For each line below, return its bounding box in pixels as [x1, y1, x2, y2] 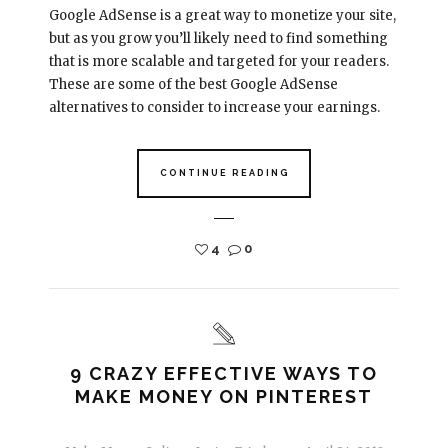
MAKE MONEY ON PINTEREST [74, 385, 373, 407]
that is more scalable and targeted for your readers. [48, 52, 389, 70]
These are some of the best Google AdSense [48, 75, 338, 93]
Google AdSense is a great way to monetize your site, [48, 6, 396, 24]
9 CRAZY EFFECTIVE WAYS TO [69, 362, 378, 384]
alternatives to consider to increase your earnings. [48, 98, 380, 116]
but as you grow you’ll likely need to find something [48, 29, 388, 47]
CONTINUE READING [159, 167, 290, 178]
